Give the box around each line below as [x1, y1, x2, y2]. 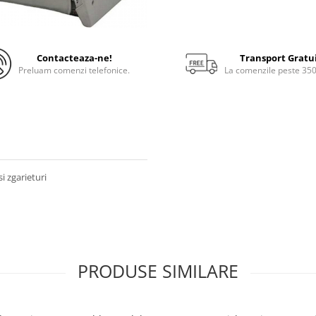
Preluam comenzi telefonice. [18, 64, 130, 76]
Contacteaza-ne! [36, 51, 112, 64]
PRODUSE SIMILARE [78, 259, 238, 283]
